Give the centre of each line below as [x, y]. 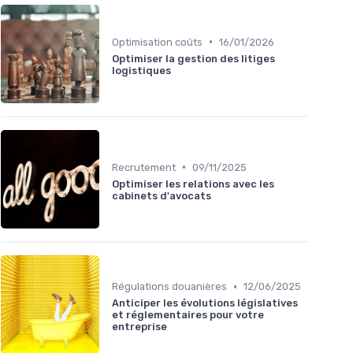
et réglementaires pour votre [188, 315]
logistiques [141, 70]
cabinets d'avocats [162, 195]
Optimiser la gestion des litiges [193, 58]
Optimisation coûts [157, 42]
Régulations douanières [169, 287]
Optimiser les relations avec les [193, 184]
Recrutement [144, 167]
